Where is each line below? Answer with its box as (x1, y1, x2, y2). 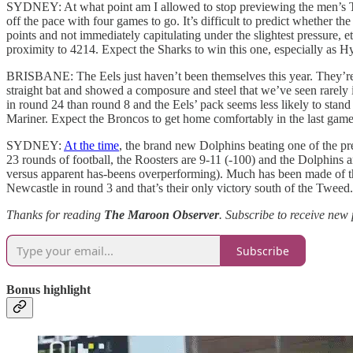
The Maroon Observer (104, 208, 219, 222)
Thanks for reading (6, 208, 104, 222)
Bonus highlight (6, 283, 91, 297)
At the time (64, 139, 119, 153)
